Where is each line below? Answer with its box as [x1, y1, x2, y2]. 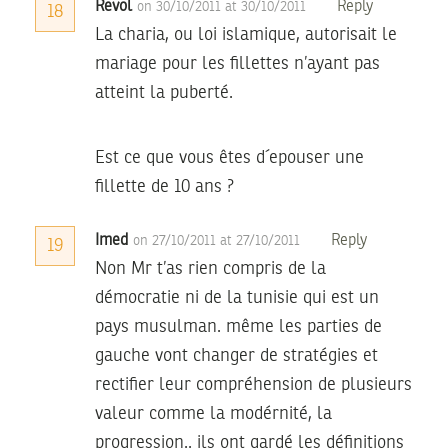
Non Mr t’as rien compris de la [95, 259, 326, 278]
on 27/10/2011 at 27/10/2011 [133, 233, 304, 248]
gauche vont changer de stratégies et [95, 346, 378, 365]
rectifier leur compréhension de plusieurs [95, 375, 412, 394]
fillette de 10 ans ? [95, 177, 234, 196]
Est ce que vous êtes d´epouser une [95, 148, 364, 167]
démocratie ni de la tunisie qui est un [95, 288, 379, 307]
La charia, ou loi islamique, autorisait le [95, 25, 397, 44]
